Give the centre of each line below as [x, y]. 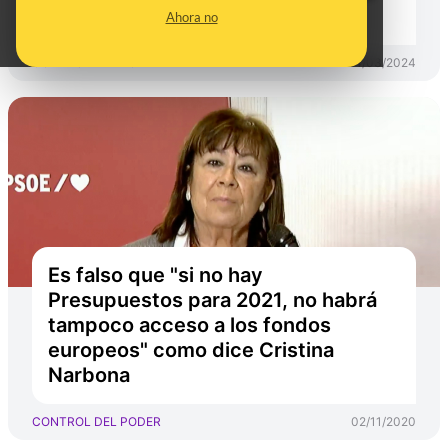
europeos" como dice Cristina [191, 350]
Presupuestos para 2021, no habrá [212, 300]
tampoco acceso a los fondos [189, 325]
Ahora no [191, 17]
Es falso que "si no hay [155, 275]
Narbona [89, 375]
